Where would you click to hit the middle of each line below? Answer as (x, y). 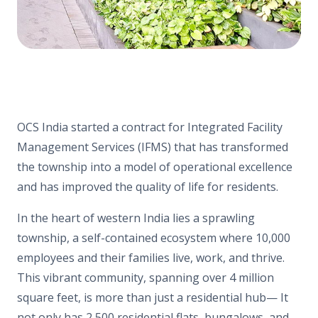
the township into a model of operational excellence (155, 166)
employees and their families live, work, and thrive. (151, 257)
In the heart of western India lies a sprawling (136, 218)
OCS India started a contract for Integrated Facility (150, 127)
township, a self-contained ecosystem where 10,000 (154, 237)
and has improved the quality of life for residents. (148, 186)
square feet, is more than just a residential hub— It (153, 297)
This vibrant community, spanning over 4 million (146, 277)
